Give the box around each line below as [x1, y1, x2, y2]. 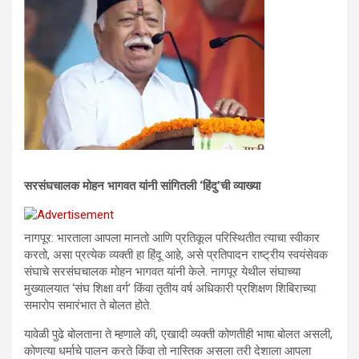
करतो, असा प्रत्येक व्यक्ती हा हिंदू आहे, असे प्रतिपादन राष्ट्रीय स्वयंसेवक [24, 248, 328, 262]
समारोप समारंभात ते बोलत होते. [24, 298, 151, 313]
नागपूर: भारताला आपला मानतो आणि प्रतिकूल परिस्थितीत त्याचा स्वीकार [24, 231, 320, 245]
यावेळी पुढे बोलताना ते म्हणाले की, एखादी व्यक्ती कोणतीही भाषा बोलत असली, [24, 327, 333, 341]
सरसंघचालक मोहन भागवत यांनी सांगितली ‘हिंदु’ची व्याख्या [24, 179, 260, 193]
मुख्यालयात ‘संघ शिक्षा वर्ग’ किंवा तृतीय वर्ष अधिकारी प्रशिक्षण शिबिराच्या [24, 281, 316, 296]
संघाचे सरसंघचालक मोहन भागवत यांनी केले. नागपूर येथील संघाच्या [24, 264, 301, 279]
